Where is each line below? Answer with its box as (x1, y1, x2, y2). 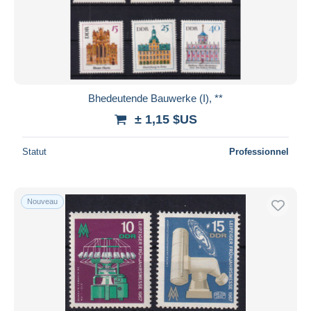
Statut (22, 146, 47, 157)
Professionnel (229, 146, 289, 157)
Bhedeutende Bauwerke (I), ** (88, 92, 223, 104)
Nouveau (27, 196, 58, 205)
